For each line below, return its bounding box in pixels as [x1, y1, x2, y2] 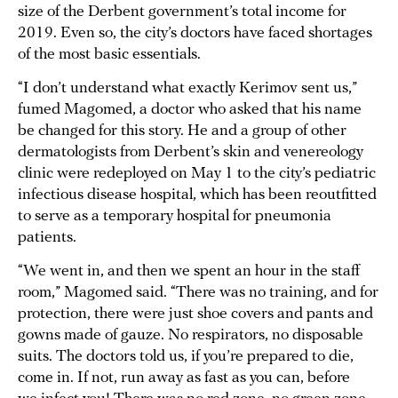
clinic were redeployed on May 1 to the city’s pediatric [18, 164, 376, 182]
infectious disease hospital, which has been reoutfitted [18, 186, 377, 203]
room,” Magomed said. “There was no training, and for [18, 283, 378, 301]
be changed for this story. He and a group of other [18, 122, 346, 139]
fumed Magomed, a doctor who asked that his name [18, 100, 362, 118]
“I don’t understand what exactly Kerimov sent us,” [18, 79, 357, 97]
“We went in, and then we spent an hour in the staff [18, 262, 360, 280]
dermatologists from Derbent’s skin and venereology [18, 143, 363, 161]
